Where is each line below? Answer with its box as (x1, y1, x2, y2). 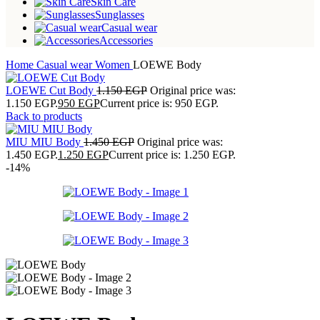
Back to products (6, 109, 82, 122)
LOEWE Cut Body (6, 84, 96, 96)
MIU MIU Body (6, 135, 84, 148)
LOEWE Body (133, 58, 201, 71)
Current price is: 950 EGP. (100, 96, 219, 109)
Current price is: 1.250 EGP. (109, 148, 236, 161)
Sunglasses (95, 8, 144, 21)
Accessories (99, 34, 153, 46)
